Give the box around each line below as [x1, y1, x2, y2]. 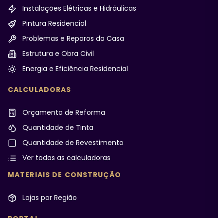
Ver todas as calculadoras [20, 153, 110, 163]
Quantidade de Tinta [20, 123, 93, 132]
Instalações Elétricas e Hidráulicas [20, 3, 136, 13]
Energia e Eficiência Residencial [20, 64, 128, 73]
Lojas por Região [20, 193, 77, 202]
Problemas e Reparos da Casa [20, 34, 124, 43]
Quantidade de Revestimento [20, 138, 124, 147]
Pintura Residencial [20, 18, 86, 28]
